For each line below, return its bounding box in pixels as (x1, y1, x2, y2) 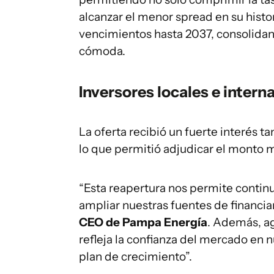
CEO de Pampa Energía (79, 215, 207, 229)
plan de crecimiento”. (79, 249, 192, 264)
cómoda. (79, 43, 125, 58)
